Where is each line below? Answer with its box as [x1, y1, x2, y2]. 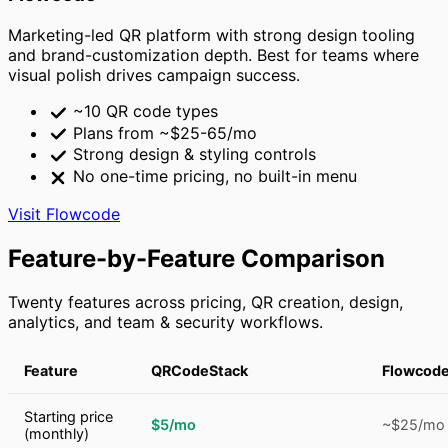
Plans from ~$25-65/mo [68, 122, 257, 143]
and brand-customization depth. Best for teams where [8, 45, 419, 66]
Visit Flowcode [8, 203, 120, 224]
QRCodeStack [151, 362, 248, 380]
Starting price [24, 408, 113, 426]
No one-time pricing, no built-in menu [68, 165, 357, 186]
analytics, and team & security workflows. [8, 312, 323, 333]
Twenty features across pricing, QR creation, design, [8, 292, 403, 313]
